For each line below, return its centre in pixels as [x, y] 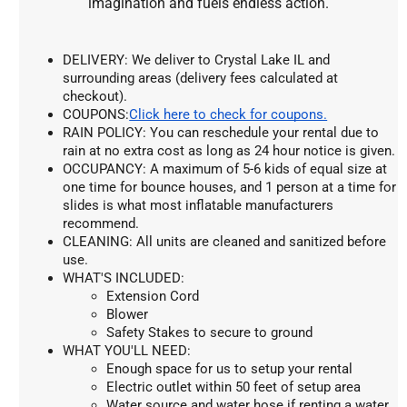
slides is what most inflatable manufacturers [199, 206]
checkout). [95, 97]
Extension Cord [153, 297]
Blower [128, 315]
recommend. [101, 224]
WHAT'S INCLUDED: [124, 278]
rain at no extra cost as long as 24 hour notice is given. [229, 151]
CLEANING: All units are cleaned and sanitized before [225, 242]
